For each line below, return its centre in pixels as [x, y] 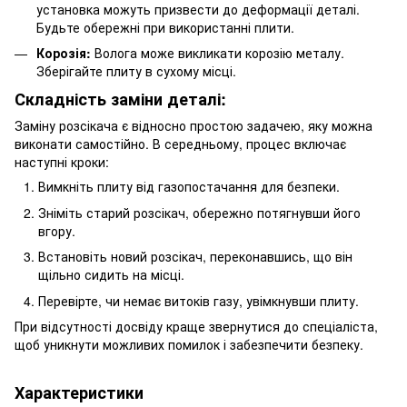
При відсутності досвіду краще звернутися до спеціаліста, [196, 327]
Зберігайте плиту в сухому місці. [136, 70]
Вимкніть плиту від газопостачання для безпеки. [189, 187]
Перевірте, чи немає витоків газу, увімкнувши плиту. [199, 300]
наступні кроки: [62, 162]
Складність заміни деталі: [120, 99]
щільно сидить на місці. [111, 275]
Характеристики [79, 393]
